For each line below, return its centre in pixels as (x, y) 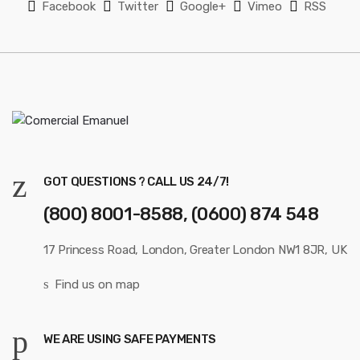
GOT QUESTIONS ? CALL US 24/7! (136, 181)
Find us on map (97, 285)
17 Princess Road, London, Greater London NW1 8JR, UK (195, 250)
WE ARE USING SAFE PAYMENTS (130, 340)
